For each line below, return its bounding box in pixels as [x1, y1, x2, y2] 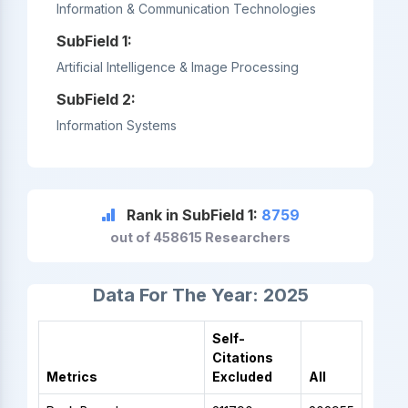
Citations [211, 349, 273, 365]
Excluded [211, 368, 272, 384]
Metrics [46, 368, 97, 384]
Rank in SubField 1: [127, 205, 262, 224]
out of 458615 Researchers [110, 229, 291, 245]
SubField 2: [56, 89, 136, 108]
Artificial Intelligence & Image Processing [56, 58, 299, 75]
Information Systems [56, 117, 177, 133]
